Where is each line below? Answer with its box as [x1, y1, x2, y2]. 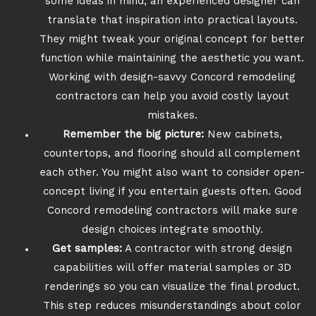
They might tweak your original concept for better [39, 35, 305, 45]
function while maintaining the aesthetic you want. [40, 54, 304, 64]
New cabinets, [203, 130, 282, 140]
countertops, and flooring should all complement [44, 149, 300, 159]
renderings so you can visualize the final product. [44, 282, 300, 293]
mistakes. [147, 111, 197, 121]
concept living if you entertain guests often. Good [43, 187, 301, 197]
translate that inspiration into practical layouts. [47, 16, 298, 26]
